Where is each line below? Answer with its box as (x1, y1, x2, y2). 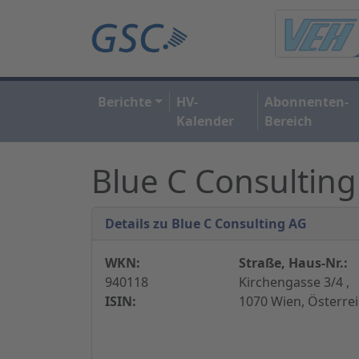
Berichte (98, 92, 151, 111)
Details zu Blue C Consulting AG (105, 214, 307, 232)
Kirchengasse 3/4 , (238, 272, 349, 291)
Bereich (264, 111, 313, 130)
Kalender (175, 111, 234, 130)
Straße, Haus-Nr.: (238, 253, 348, 272)
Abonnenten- (264, 92, 349, 111)
